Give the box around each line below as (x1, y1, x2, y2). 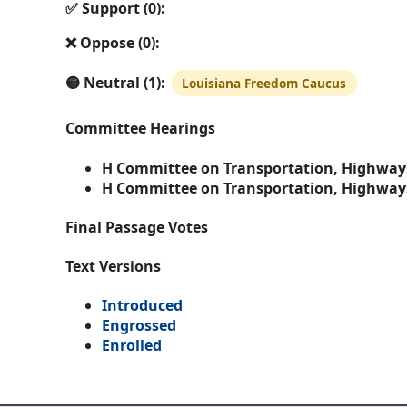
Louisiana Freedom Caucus (182, 74, 347, 93)
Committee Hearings (65, 118, 215, 139)
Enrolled (102, 335, 162, 356)
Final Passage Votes (65, 216, 208, 237)
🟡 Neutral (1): (65, 73, 165, 94)
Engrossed (102, 315, 176, 336)
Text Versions (65, 256, 161, 277)
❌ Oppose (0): (65, 33, 160, 54)
